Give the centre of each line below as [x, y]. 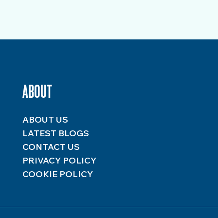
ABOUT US [45, 119]
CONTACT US [51, 147]
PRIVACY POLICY [59, 160]
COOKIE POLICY [57, 174]
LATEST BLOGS [55, 133]
